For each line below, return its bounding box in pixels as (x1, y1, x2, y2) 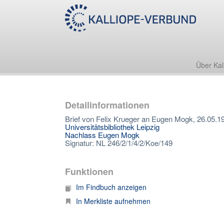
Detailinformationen (65, 98, 149, 111)
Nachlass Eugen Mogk (65, 129, 139, 140)
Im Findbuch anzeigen (76, 182, 146, 192)
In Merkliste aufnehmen (76, 196, 150, 206)
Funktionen (65, 165, 113, 178)
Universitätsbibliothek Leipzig (65, 121, 159, 132)
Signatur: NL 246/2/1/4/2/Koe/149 (65, 137, 172, 148)
